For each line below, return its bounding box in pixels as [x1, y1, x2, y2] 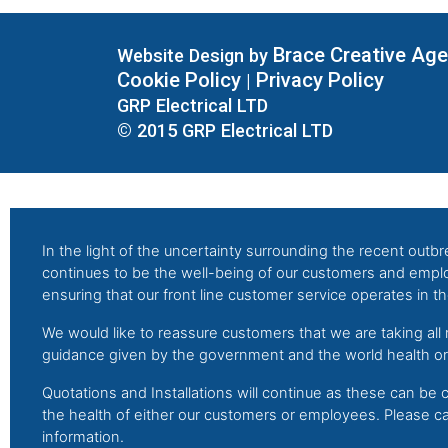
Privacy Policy [256, 68, 384, 93]
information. [42, 428, 124, 446]
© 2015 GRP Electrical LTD [117, 120, 333, 142]
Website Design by [117, 45, 273, 67]
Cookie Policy [117, 68, 241, 93]
